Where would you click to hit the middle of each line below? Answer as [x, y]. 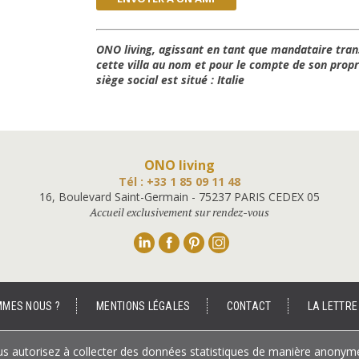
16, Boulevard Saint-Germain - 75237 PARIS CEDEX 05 [179, 197]
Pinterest [287, 240]
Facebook [264, 240]
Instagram [315, 240]
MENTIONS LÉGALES [143, 307]
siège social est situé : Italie [170, 80]
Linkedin [235, 240]
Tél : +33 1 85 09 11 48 [179, 182]
